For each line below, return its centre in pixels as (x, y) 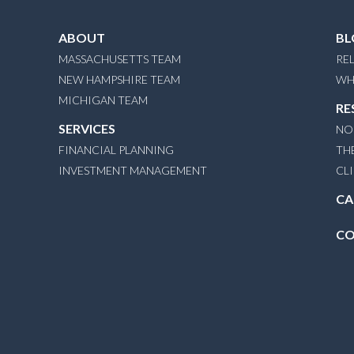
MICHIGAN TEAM (103, 100)
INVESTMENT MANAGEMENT (133, 171)
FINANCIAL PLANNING (116, 150)
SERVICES (87, 129)
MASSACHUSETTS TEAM (120, 59)
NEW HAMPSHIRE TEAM (119, 80)
